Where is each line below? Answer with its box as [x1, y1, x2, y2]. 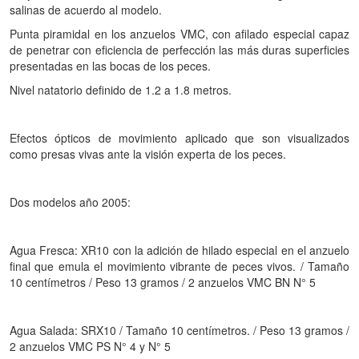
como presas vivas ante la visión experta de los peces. [10, 146, 286, 162]
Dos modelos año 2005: [10, 194, 131, 210]
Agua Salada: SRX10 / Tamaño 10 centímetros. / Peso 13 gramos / [10, 322, 349, 338]
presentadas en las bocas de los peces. [10, 58, 211, 74]
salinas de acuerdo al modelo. [10, 2, 162, 18]
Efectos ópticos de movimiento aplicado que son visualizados [10, 130, 349, 146]
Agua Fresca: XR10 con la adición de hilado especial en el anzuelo [10, 242, 349, 258]
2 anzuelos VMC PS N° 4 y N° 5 [10, 338, 171, 354]
